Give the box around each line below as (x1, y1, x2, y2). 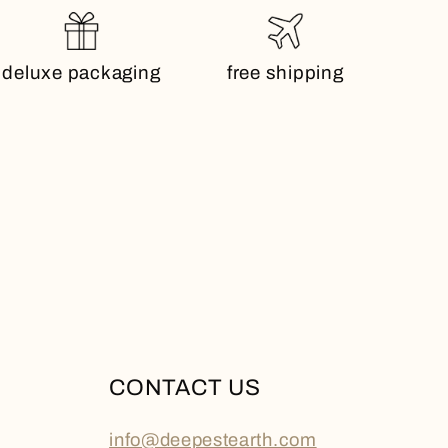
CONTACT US (109, 375, 261, 401)
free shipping (226, 63, 344, 84)
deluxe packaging (2, 63, 161, 84)
